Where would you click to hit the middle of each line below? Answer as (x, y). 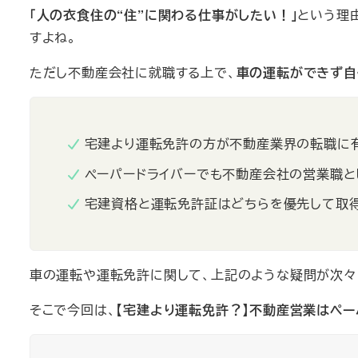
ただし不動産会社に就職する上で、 (133, 73)
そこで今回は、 (73, 309)
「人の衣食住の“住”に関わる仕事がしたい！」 (163, 15)
